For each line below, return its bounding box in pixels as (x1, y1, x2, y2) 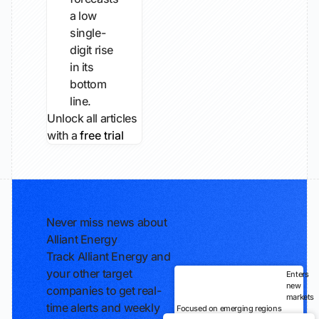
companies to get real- (46, 283, 162, 298)
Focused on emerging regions (177, 303, 282, 313)
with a (47, 128, 80, 142)
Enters (286, 268, 309, 279)
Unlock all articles (47, 111, 137, 125)
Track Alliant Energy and (46, 249, 171, 263)
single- (70, 26, 106, 40)
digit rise (70, 43, 113, 57)
